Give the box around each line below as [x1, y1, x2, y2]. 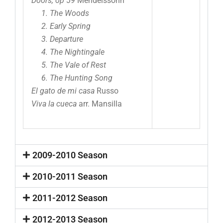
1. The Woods [31, 8, 89, 18]
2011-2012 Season [32, 193, 108, 204]
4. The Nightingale [31, 47, 105, 57]
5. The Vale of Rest [31, 60, 106, 70]
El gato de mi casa [31, 86, 97, 96]
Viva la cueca [31, 99, 77, 109]
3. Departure [31, 34, 83, 44]
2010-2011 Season [32, 171, 108, 182]
